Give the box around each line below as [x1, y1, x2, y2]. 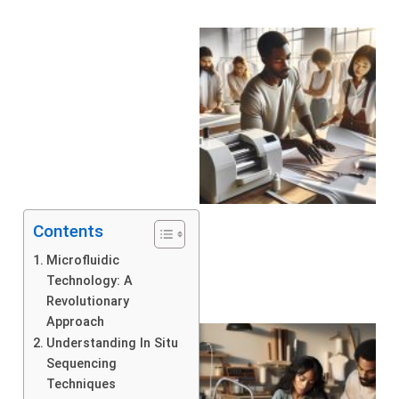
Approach [45, 313, 104, 330]
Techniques [45, 376, 116, 392]
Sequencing [45, 355, 117, 371]
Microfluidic [45, 252, 119, 268]
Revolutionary [45, 293, 129, 309]
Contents [33, 220, 103, 241]
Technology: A [45, 273, 133, 289]
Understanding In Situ [45, 335, 178, 351]
